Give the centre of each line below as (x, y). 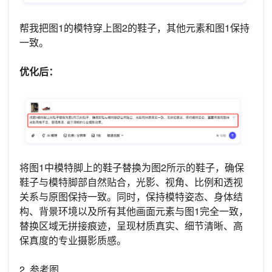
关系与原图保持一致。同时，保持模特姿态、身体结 (131, 196)
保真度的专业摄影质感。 (73, 240)
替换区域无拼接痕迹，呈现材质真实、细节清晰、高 (131, 225)
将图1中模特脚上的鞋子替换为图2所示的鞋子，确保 (132, 167)
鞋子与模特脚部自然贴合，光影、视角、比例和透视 (131, 182)
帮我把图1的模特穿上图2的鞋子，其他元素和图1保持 (134, 28)
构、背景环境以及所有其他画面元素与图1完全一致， (134, 211)
